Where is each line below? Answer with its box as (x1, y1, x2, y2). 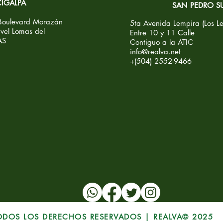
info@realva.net (130, 47, 181, 56)
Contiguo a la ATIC (130, 37, 193, 47)
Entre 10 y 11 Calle (130, 28, 195, 37)
